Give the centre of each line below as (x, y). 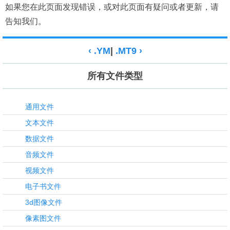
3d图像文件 (43, 202)
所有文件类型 (115, 76)
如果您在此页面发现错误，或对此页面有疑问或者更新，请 (112, 7)
